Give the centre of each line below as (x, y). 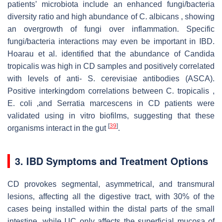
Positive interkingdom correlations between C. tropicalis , (111, 91)
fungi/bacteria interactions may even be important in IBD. (111, 41)
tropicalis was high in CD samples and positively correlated (111, 66)
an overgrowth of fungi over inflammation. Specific (111, 29)
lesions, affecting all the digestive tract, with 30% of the (111, 196)
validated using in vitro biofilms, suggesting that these (111, 115)
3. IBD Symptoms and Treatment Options (111, 161)
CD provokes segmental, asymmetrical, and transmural (111, 184)
